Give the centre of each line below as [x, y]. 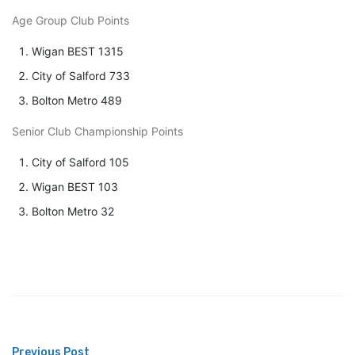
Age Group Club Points [71, 21]
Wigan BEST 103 [75, 187]
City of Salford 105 [80, 162]
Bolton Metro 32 [73, 212]
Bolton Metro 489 [77, 101]
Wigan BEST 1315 [78, 52]
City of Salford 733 [81, 76]
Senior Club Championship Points [97, 132]
